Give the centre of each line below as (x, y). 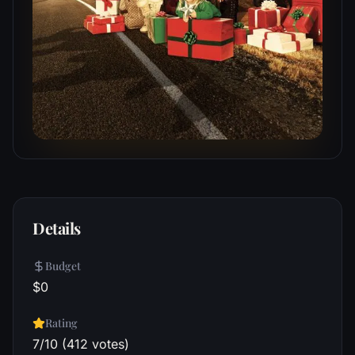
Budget (63, 266)
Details (57, 228)
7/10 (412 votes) (81, 344)
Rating (61, 323)
